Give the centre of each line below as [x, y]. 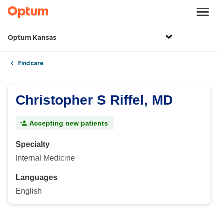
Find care [31, 63]
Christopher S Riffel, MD [94, 100]
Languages [36, 177]
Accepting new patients [69, 123]
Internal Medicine [45, 158]
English [29, 191]
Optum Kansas [32, 38]
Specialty [33, 144]
